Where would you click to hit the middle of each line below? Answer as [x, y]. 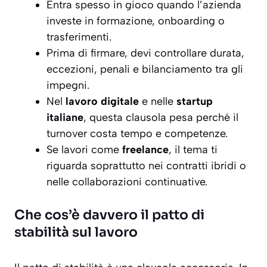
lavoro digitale [102, 102]
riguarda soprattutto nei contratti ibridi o [146, 166]
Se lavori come [84, 150]
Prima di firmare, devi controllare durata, [145, 53]
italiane [65, 118]
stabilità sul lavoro [76, 232]
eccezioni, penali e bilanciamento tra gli [145, 69]
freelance [145, 150]
